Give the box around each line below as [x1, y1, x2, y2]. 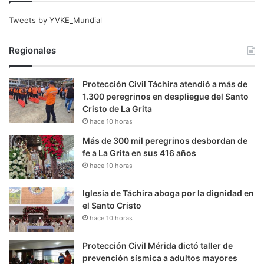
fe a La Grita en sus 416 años [82, 147, 196, 158]
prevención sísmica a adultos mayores [82, 252, 237, 263]
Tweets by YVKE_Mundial [9, 15, 102, 25]
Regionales [9, 44, 56, 56]
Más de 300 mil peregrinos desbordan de [82, 135, 247, 146]
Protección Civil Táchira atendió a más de [82, 78, 247, 89]
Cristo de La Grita [82, 103, 152, 114]
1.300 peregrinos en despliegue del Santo [82, 91, 249, 101]
